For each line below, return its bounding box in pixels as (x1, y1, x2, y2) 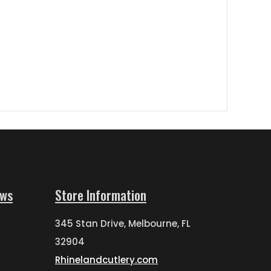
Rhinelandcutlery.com (55, 253, 158, 266)
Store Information (55, 185, 146, 204)
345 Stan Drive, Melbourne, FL (55, 217, 191, 230)
